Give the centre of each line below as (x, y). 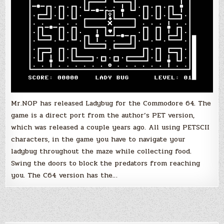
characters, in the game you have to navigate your (98, 139)
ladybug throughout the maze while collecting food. (101, 151)
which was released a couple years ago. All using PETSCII (110, 127)
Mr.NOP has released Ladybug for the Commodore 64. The (111, 103)
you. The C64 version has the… (64, 175)
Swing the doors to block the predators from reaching (106, 163)
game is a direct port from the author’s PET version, (103, 115)
